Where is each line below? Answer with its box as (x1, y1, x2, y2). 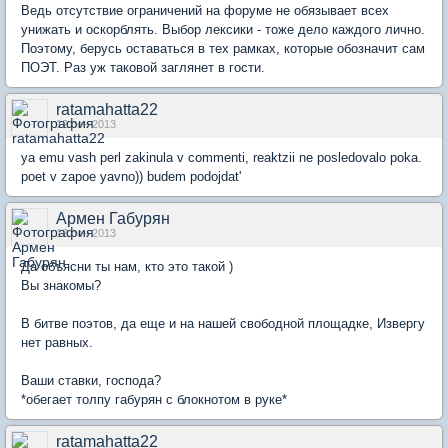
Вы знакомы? (21, 278, 101, 294)
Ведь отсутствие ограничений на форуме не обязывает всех (21, 3, 389, 19)
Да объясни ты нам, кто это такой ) (21, 259, 233, 275)
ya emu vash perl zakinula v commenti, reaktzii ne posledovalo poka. (21, 150, 422, 166)
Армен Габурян (56, 210, 170, 228)
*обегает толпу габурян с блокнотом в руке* (21, 392, 287, 408)
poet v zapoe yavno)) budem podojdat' (21, 169, 241, 185)
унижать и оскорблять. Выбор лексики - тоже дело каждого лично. (21, 22, 425, 38)
